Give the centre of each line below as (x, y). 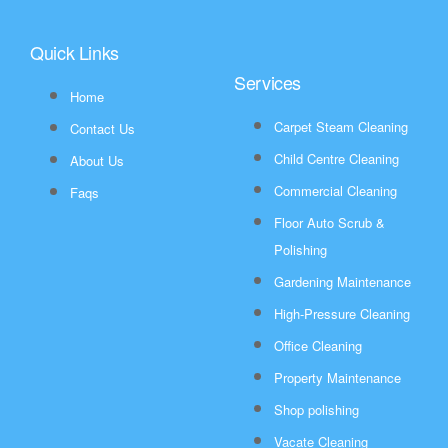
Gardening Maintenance (342, 282)
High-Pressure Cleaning (342, 314)
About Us (97, 161)
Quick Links (75, 52)
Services (268, 82)
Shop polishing (316, 410)
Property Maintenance (337, 378)
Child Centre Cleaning (336, 159)
